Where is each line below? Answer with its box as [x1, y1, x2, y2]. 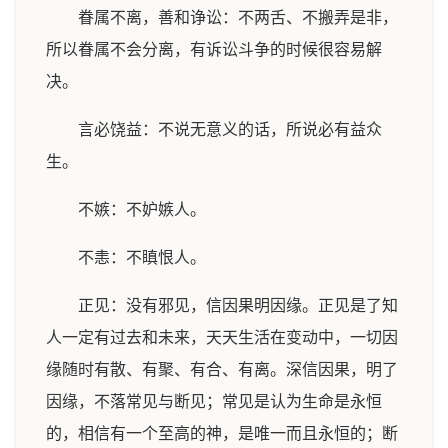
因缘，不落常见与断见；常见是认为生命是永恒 [46, 393, 382, 410]
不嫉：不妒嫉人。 [78, 201, 206, 218]
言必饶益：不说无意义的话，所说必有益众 [78, 121, 382, 138]
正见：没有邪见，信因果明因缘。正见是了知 [78, 297, 398, 314]
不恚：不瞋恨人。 [78, 249, 206, 266]
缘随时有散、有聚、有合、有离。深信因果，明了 [46, 361, 398, 378]
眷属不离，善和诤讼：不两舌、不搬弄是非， [78, 9, 398, 26]
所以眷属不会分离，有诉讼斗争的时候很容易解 [46, 41, 382, 58]
